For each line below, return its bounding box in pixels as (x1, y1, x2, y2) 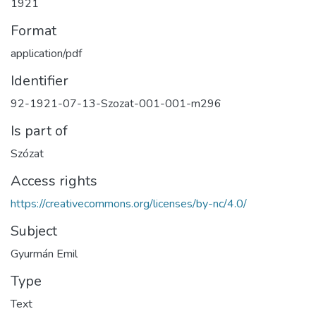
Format (11, 21, 56, 40)
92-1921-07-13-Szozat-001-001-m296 (11, 96, 221, 111)
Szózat (11, 146, 44, 162)
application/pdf (11, 46, 82, 61)
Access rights (11, 171, 97, 190)
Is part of (11, 121, 68, 140)
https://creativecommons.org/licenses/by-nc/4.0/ (11, 196, 247, 212)
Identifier (11, 71, 68, 90)
